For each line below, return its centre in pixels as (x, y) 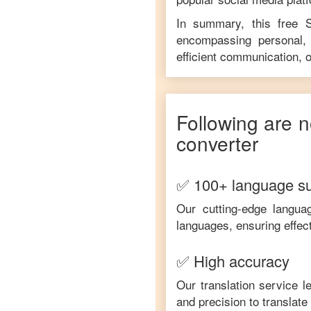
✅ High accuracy (233, 261)
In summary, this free (241, 23)
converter (217, 143)
